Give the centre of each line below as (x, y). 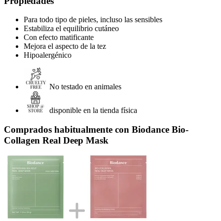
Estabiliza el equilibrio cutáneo (71, 29)
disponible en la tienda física (93, 110)
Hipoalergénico (48, 55)
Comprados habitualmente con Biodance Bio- (96, 129)
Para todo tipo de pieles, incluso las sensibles (93, 20)
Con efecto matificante (59, 37)
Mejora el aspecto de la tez (65, 46)
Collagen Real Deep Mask (56, 140)
